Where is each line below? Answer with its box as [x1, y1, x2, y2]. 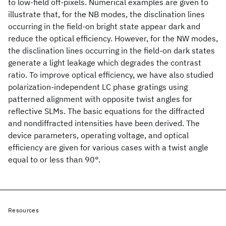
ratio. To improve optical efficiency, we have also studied [8, 70, 213, 80]
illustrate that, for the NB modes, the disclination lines [8, 9, 205, 19]
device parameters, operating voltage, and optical [8, 130, 189, 140]
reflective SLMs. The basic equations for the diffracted [8, 106, 204, 116]
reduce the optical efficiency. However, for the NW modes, [8, 33, 218, 43]
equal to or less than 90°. [8, 154, 100, 164]
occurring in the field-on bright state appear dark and [8, 21, 200, 31]
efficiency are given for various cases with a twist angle [8, 142, 208, 152]
